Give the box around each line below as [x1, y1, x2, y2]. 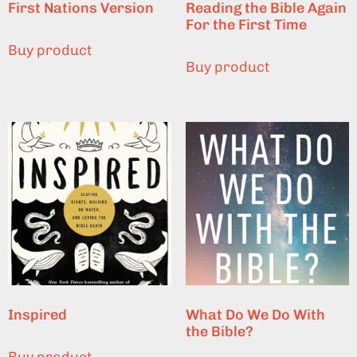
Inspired [8, 306, 67, 324]
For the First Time [185, 15, 307, 33]
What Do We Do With [185, 306, 325, 324]
